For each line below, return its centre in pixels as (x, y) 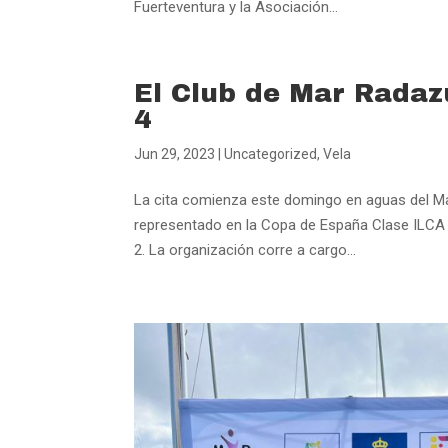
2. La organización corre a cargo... (245, 249)
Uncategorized (271, 153)
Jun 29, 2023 (175, 153)
